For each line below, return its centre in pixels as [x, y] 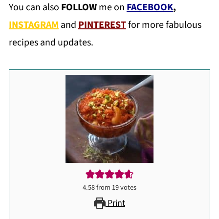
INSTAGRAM [33, 25]
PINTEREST [102, 25]
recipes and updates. [51, 43]
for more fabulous [164, 25]
